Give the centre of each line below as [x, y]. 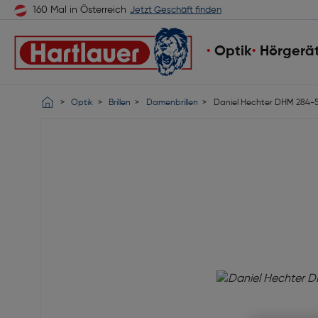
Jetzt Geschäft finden [176, 10]
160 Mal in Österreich [79, 10]
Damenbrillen [172, 103]
